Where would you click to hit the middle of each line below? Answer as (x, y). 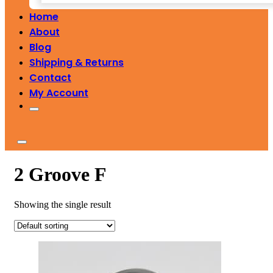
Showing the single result (62, 204)
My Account (59, 93)
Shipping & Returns (76, 62)
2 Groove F (60, 175)
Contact (50, 78)
